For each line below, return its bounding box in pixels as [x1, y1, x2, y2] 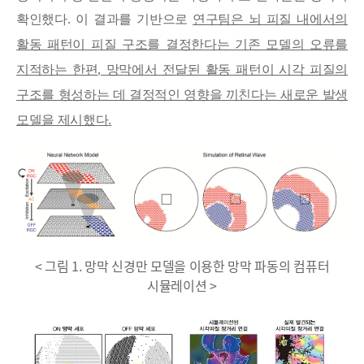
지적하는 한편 [16, 62, 98, 76]
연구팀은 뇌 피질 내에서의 [193, 11, 348, 26]
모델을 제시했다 [16, 112, 109, 127]
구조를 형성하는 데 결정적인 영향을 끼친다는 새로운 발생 [16, 87, 348, 102]
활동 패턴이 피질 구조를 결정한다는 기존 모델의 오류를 [16, 37, 348, 51]
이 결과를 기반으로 [76, 11, 193, 26]
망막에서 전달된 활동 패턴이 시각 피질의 [106, 62, 348, 76]
